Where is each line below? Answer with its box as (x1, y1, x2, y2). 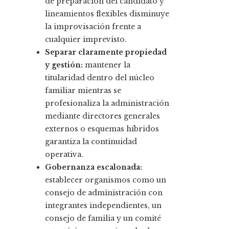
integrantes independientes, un (45, 201, 162, 211)
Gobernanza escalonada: (45, 163, 142, 172)
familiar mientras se (45, 86, 121, 96)
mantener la (83, 60, 130, 70)
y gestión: (45, 60, 83, 70)
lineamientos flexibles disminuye (45, 9, 169, 19)
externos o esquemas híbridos (45, 124, 159, 134)
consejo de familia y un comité (45, 214, 161, 223)
